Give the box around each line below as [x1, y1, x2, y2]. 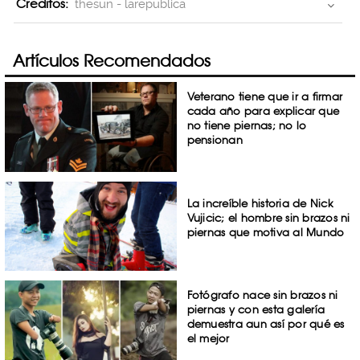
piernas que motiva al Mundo [186, 225, 345, 239]
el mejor [186, 332, 230, 346]
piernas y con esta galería [186, 303, 325, 317]
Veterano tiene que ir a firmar [186, 90, 343, 103]
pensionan [186, 133, 243, 146]
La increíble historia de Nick [186, 196, 333, 210]
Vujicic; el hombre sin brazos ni [186, 211, 350, 224]
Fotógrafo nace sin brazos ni [186, 288, 338, 302]
